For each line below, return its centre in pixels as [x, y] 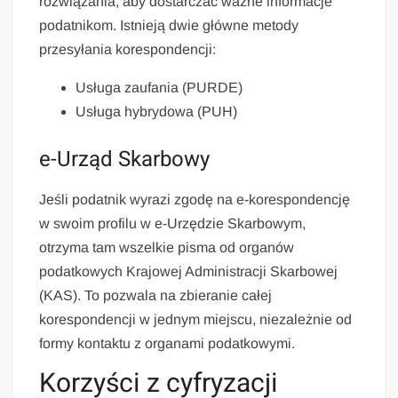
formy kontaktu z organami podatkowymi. [167, 344]
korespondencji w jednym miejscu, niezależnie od [196, 320]
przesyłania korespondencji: [128, 50]
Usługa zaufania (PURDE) [159, 88]
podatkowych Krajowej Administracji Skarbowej [189, 272]
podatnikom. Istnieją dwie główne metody [169, 26]
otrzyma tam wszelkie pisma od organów [167, 248]
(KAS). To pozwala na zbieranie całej [156, 296]
